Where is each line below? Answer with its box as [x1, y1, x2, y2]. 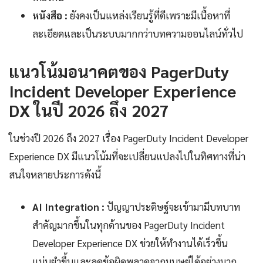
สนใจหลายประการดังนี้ [9, 168, 101, 181]
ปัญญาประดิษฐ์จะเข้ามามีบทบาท [104, 200, 240, 214]
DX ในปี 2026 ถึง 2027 [9, 99, 169, 121]
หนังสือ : [32, 9, 68, 22]
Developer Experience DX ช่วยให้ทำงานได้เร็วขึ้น [32, 237, 228, 250]
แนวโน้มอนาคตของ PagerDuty [9, 60, 229, 82]
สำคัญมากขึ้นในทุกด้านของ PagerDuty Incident [32, 218, 225, 232]
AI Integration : [32, 200, 104, 214]
